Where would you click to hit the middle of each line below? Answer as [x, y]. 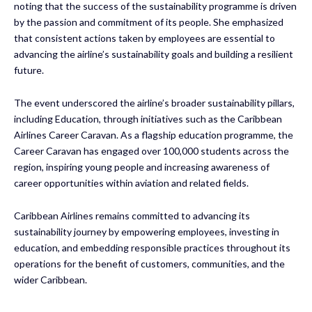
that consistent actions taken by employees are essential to [145, 38]
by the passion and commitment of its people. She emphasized [149, 22]
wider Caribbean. [50, 279]
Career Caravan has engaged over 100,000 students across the [151, 150]
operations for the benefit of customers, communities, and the [149, 263]
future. [29, 70]
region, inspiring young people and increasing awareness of [142, 166]
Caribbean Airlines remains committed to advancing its [132, 215]
